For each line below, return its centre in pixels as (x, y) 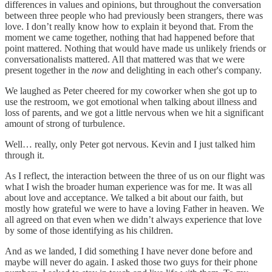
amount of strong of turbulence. (65, 123)
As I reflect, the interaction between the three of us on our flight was (135, 175)
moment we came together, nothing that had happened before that (130, 37)
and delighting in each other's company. (185, 70)
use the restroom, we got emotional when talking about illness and (131, 101)
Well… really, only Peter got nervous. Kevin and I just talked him (130, 144)
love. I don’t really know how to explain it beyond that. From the (129, 26)
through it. (26, 155)
